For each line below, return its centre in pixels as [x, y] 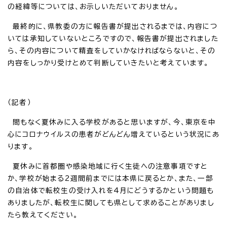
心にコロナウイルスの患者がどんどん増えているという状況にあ [113, 134]
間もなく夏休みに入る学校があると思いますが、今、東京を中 [112, 122]
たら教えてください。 [43, 215]
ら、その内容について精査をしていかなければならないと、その [111, 50]
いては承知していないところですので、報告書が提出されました [113, 38]
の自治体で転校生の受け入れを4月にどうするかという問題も [111, 190]
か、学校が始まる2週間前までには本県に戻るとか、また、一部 [110, 178]
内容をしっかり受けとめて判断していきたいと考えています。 [108, 63]
